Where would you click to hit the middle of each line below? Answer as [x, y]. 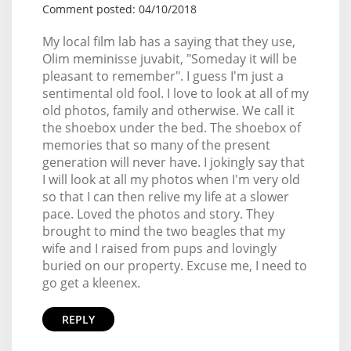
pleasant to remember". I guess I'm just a [163, 76]
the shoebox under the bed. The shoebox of [171, 127]
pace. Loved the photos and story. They [158, 213]
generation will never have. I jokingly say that [173, 162]
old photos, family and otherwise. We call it [168, 110]
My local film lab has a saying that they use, [168, 41]
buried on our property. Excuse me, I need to [174, 265]
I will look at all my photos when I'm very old [171, 179]
